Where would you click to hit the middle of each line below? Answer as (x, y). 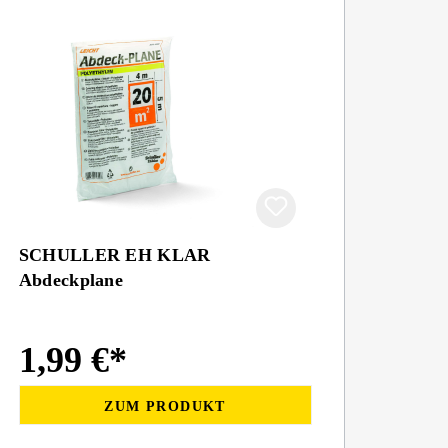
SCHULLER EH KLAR (114, 255)
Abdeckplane (71, 280)
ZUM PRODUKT (165, 406)
